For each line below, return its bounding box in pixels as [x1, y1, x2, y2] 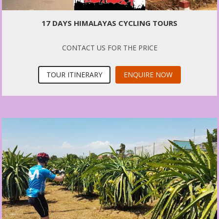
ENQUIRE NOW [124, 70, 173, 80]
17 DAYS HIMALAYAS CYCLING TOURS [42, 18, 177, 28]
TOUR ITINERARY [46, 70, 102, 80]
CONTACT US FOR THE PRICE [62, 43, 157, 53]
